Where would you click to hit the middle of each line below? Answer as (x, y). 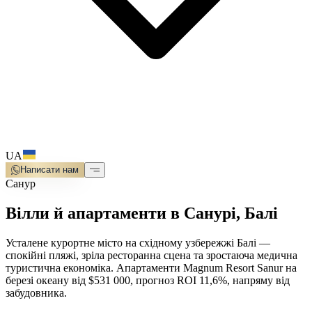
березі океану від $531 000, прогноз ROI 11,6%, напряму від (148, 281)
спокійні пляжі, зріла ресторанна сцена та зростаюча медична (151, 256)
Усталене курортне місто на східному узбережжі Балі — (138, 243)
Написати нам (50, 170)
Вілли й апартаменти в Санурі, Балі (142, 213)
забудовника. (36, 293)
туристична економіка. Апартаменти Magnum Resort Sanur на (151, 268)
